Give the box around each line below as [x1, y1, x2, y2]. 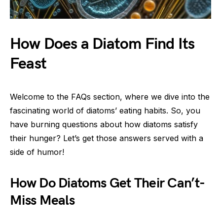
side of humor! [10, 147, 64, 157]
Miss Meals [10, 192, 74, 209]
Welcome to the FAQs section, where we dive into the [10, 91, 210, 102]
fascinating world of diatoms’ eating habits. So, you [10, 105, 200, 115]
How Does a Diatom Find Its [10, 34, 195, 54]
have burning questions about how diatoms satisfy [10, 119, 198, 129]
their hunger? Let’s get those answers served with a [10, 133, 203, 143]
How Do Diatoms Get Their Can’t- [10, 175, 205, 191]
